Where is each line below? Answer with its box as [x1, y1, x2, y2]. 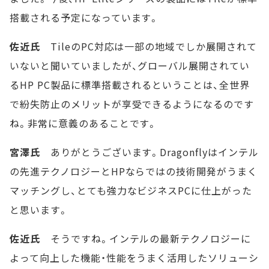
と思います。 [10, 202, 68, 217]
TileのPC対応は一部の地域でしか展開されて [40, 39, 257, 54]
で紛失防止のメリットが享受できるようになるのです [10, 97, 255, 112]
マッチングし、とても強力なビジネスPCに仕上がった [10, 183, 252, 198]
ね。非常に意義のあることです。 [10, 116, 158, 131]
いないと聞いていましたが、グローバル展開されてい [10, 58, 250, 73]
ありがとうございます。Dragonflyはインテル [40, 145, 259, 160]
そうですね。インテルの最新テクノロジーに [40, 231, 252, 246]
